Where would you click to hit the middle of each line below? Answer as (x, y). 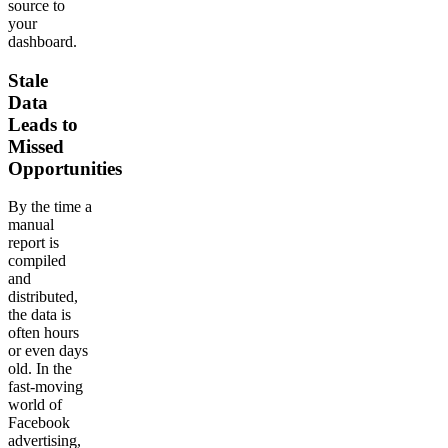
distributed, (43, 297)
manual (31, 225)
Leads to (43, 124)
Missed (36, 146)
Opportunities (65, 168)
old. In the (40, 369)
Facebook (39, 423)
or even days (48, 351)
